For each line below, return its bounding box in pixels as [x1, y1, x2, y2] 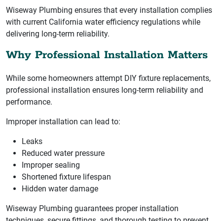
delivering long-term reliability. [6, 29, 110, 38]
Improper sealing [22, 160, 80, 170]
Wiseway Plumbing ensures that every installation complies [6, 5, 212, 15]
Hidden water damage [22, 184, 98, 193]
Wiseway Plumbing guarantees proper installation [6, 203, 179, 213]
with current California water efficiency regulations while [6, 17, 200, 27]
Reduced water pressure [22, 148, 105, 158]
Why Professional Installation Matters [6, 47, 208, 62]
